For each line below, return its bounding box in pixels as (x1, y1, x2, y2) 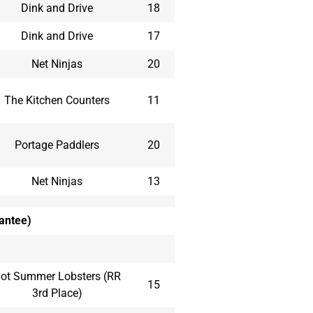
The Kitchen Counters (4, 93, 110, 107)
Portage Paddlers (15, 138, 99, 152)
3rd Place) (31, 286, 82, 300)
